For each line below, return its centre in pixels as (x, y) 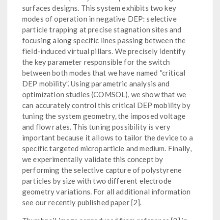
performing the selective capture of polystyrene (102, 170)
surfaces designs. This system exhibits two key (99, 8)
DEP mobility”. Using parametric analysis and (96, 83)
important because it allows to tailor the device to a (108, 137)
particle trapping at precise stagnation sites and (102, 29)
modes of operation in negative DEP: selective (99, 18)
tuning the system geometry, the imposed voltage (104, 116)
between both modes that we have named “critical (104, 72)
